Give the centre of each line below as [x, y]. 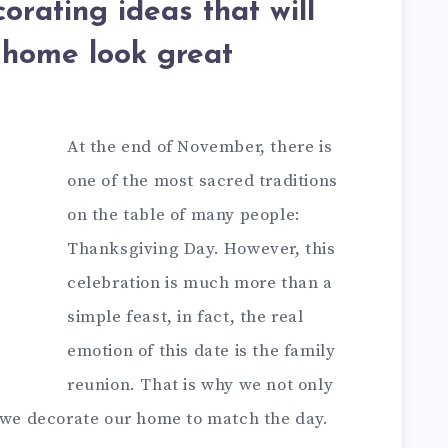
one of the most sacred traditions [202, 181]
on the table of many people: [184, 215]
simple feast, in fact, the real [185, 317]
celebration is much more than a [200, 283]
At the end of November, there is [200, 147]
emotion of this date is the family [201, 351]
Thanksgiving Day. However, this [201, 249]
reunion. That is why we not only [200, 385]
